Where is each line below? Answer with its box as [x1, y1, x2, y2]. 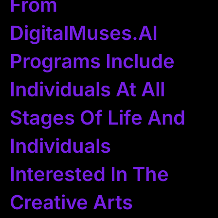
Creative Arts [10, 190, 133, 215]
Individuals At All [10, 77, 165, 102]
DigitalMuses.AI [10, 21, 158, 45]
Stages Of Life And [10, 106, 185, 130]
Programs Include [10, 49, 175, 73]
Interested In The [10, 162, 169, 186]
